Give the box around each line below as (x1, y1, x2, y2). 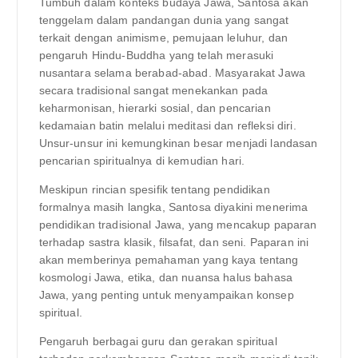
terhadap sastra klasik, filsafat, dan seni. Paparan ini (38, 235, 309, 249)
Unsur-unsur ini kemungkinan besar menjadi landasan (38, 136, 318, 149)
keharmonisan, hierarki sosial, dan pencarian (38, 101, 271, 114)
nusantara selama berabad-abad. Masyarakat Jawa (38, 66, 305, 79)
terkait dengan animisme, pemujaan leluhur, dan (38, 30, 288, 44)
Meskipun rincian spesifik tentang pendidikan (38, 182, 270, 196)
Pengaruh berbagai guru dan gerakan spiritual (38, 334, 277, 348)
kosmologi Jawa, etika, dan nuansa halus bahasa (38, 270, 292, 284)
